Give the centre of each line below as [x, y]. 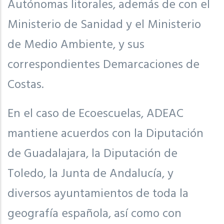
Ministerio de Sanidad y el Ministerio [104, 25]
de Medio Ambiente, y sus [76, 45]
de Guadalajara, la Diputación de [92, 154]
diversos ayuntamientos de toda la [98, 194]
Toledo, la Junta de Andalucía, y [90, 174]
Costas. [25, 85]
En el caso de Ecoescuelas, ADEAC [95, 114]
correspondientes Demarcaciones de [103, 65]
